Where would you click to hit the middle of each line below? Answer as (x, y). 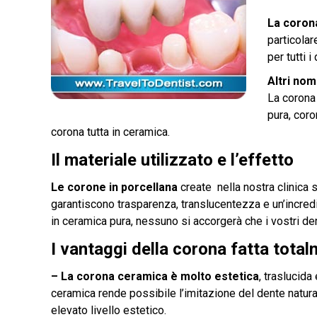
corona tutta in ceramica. (110, 132)
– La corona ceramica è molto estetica (155, 276)
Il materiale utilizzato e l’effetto (172, 160)
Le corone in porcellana (114, 187)
